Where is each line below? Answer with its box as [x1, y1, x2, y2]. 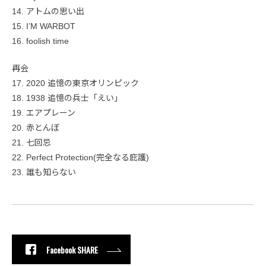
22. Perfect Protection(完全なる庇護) [12, 153, 149, 163]
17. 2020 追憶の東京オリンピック [12, 78, 139, 88]
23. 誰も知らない [12, 167, 76, 178]
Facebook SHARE [46, 243, 98, 256]
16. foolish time [12, 36, 69, 46]
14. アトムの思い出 [12, 7, 84, 17]
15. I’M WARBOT [12, 21, 75, 31]
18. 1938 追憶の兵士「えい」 [12, 93, 122, 103]
